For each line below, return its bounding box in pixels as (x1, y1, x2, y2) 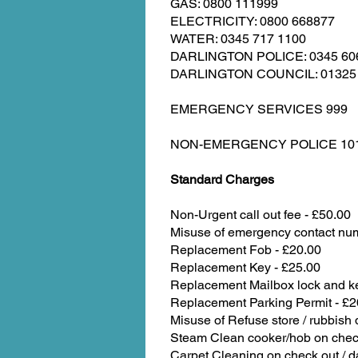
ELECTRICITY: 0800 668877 (170, 14, 335, 29)
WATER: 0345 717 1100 (170, 31, 306, 46)
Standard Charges (170, 172, 274, 187)
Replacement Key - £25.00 (170, 260, 320, 275)
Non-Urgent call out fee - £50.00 (170, 207, 351, 222)
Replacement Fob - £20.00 (170, 242, 321, 257)
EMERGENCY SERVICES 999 (170, 101, 348, 117)
